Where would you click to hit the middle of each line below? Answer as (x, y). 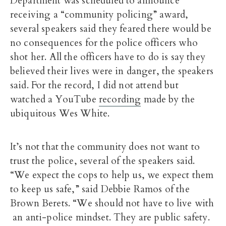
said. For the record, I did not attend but (94, 85)
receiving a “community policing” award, (99, 15)
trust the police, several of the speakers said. (103, 161)
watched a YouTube (54, 99)
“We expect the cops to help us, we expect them (112, 175)
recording (120, 99)
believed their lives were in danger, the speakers (112, 71)
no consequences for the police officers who (104, 43)
